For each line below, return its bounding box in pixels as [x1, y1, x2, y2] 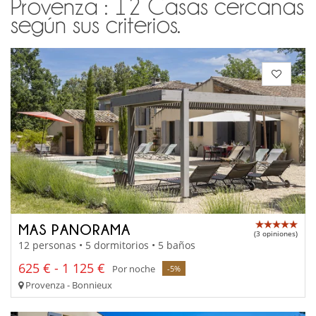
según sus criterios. [11, 12, 181, 38]
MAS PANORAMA [18, 221, 130, 237]
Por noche [112, 262, 155, 275]
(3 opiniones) [254, 228, 298, 238]
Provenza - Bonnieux [23, 279, 112, 292]
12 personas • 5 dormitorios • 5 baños [18, 238, 195, 253]
